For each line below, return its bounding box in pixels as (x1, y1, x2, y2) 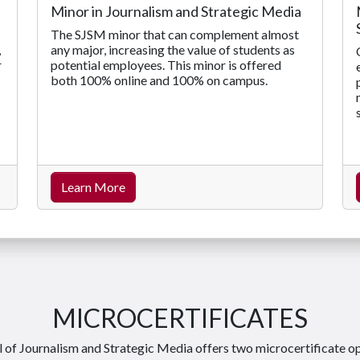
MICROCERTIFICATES (52, 301, 308, 333)
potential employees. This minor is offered (51, 56, 281, 72)
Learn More (61, 178, 125, 194)
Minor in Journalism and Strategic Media (51, 2, 301, 20)
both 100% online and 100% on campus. (51, 72, 268, 88)
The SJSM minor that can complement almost (51, 26, 299, 42)
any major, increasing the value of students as (51, 41, 295, 57)
